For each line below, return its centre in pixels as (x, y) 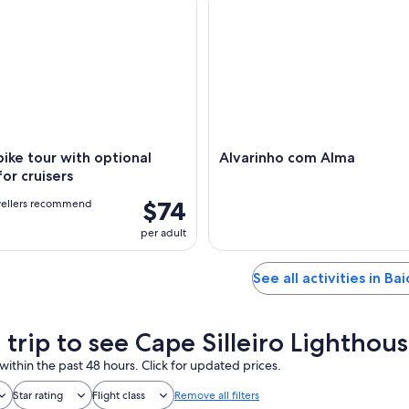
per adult (163, 233)
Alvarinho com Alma (287, 158)
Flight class (119, 396)
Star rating (38, 396)
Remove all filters (217, 396)
